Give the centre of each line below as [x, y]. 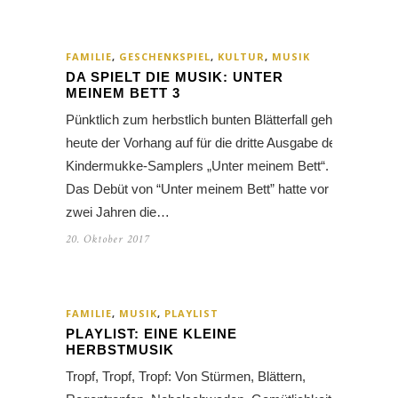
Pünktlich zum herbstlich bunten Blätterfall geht [201, 120]
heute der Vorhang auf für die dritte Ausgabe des [204, 143]
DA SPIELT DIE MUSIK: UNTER [175, 77]
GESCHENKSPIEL [165, 57]
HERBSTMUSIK [120, 350]
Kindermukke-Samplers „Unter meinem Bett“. [197, 166]
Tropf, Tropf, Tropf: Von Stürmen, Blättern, [186, 377]
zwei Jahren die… [118, 212]
